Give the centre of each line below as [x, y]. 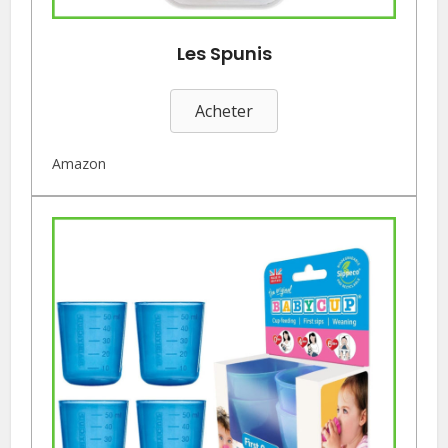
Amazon [79, 164]
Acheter [224, 111]
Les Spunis [224, 54]
